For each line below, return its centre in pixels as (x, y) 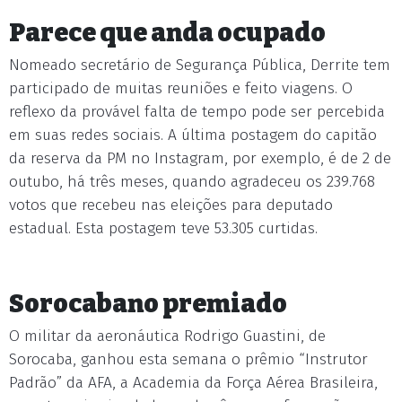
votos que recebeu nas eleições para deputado (171, 205)
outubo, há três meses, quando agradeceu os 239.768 (192, 182)
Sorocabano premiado (148, 304)
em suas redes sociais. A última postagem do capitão (193, 135)
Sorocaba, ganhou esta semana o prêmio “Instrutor (188, 359)
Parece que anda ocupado (167, 33)
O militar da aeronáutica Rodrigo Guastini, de (167, 336)
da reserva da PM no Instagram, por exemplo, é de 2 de (200, 158)
